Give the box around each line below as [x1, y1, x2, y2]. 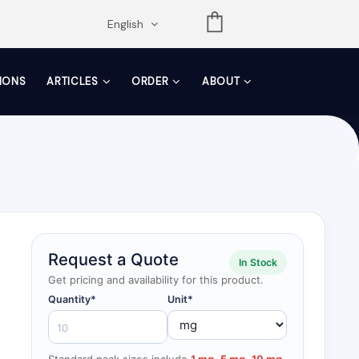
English [107, 17, 147, 31]
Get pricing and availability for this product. [48, 273, 264, 286]
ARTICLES [46, 75, 99, 88]
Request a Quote [48, 249, 179, 269]
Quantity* [48, 293, 96, 305]
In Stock [239, 256, 277, 268]
